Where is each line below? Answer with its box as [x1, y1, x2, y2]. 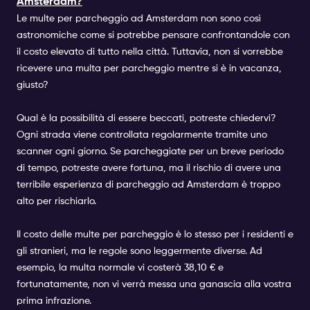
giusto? [17, 80, 48, 90]
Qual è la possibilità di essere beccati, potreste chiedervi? [17, 113, 276, 123]
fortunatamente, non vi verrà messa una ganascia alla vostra [17, 280, 291, 289]
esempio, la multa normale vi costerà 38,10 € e [17, 263, 224, 273]
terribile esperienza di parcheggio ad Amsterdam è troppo [17, 180, 280, 190]
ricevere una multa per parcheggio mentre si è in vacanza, [17, 64, 282, 73]
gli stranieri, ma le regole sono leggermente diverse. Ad [17, 246, 262, 256]
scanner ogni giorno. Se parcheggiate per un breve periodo [17, 147, 284, 156]
